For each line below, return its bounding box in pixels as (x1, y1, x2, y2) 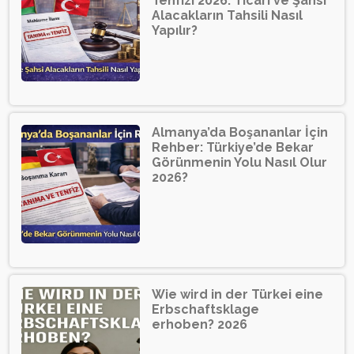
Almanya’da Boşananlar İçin (152, 125, 328, 141)
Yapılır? (152, 23, 198, 39)
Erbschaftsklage (152, 302, 259, 318)
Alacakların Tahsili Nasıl (152, 8, 303, 24)
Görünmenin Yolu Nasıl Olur (152, 155, 327, 171)
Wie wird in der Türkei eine (152, 287, 323, 303)
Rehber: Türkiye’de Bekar (152, 140, 314, 156)
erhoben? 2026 (152, 317, 247, 333)
